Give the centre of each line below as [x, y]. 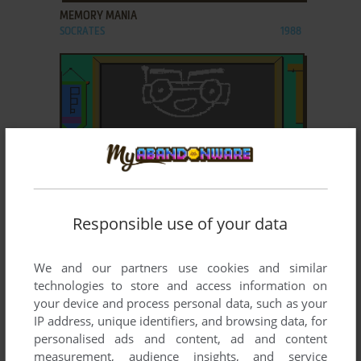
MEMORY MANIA [98, 16]
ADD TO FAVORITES [124, 200]
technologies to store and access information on [180, 286]
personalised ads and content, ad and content [180, 339]
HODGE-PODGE [94, 233]
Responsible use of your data [180, 224]
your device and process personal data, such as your [180, 303]
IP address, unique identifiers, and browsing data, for [180, 321]
